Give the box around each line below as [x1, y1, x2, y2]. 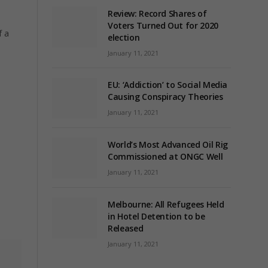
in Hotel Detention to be [108, 211, 205, 223]
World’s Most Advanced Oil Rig [108, 139, 228, 151]
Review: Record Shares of [108, 8, 207, 19]
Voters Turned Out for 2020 [108, 20, 218, 31]
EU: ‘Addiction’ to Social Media [108, 79, 228, 90]
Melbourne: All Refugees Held [108, 199, 224, 211]
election [108, 32, 140, 43]
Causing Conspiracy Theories [108, 91, 223, 102]
